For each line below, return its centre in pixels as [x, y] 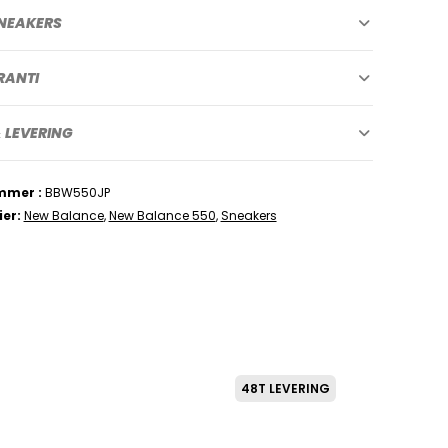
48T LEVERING [285, 388]
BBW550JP [77, 192]
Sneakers [248, 215]
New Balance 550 [162, 215]
